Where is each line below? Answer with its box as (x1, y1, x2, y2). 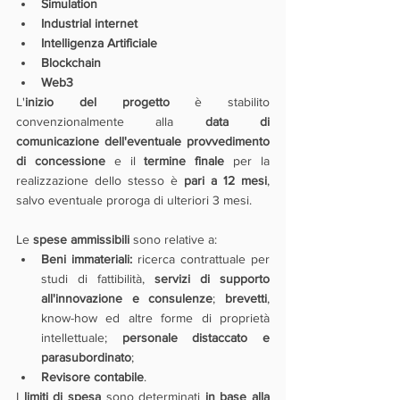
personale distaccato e (121, 330, 271, 345)
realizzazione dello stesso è (16, 173, 184, 187)
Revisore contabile (41, 370, 144, 384)
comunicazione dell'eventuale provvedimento (16, 134, 270, 148)
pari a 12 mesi (184, 173, 267, 187)
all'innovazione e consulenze (41, 291, 213, 305)
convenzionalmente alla (16, 114, 205, 129)
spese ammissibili (33, 232, 129, 246)
